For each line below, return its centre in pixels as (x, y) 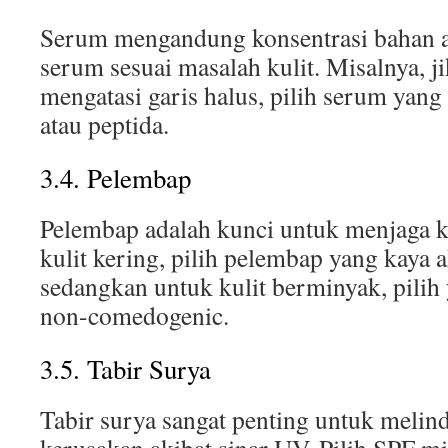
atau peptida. (104, 124)
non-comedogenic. (134, 315)
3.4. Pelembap (115, 178)
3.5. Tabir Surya (125, 369)
